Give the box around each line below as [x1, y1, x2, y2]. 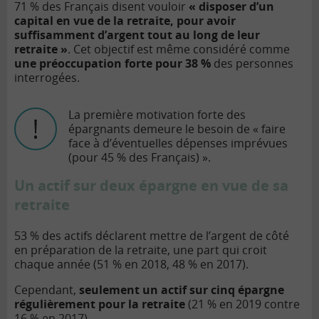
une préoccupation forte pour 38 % [14, 56, 211, 72]
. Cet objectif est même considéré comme [68, 41, 290, 58]
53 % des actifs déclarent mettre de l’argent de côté [14, 228, 289, 244]
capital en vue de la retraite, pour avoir [14, 13, 236, 29]
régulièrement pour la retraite [14, 296, 185, 313]
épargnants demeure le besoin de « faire [68, 121, 286, 137]
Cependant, [14, 282, 79, 298]
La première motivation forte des [68, 107, 246, 123]
